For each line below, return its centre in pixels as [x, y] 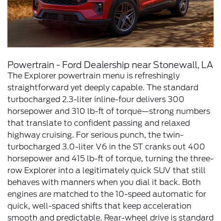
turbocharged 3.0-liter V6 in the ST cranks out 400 [106, 147]
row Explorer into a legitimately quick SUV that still [107, 170]
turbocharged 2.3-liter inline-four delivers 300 [96, 99]
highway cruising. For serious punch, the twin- [95, 135]
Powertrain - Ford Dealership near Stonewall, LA [110, 65]
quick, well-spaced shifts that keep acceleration [99, 206]
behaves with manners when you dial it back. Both [104, 182]
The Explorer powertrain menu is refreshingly [93, 75]
